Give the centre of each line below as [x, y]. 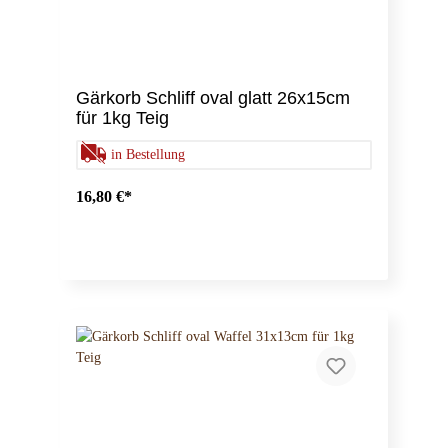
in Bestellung [148, 155]
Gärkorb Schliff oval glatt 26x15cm [213, 98]
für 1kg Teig [122, 118]
